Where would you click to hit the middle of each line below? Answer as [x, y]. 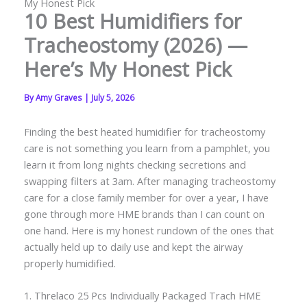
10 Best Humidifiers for [133, 21]
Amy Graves [60, 97]
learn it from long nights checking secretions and [135, 164]
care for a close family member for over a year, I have [146, 197]
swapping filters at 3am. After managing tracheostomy [149, 181]
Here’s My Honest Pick [127, 69]
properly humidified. [70, 263]
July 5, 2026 [112, 97]
